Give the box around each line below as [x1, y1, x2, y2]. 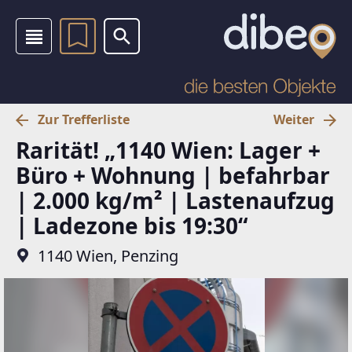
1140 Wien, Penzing [38, 244, 178, 266]
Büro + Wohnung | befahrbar [16, 159, 330, 190]
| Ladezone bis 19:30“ [16, 210, 247, 240]
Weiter [273, 111, 314, 128]
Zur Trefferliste [38, 111, 130, 128]
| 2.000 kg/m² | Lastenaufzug [16, 185, 335, 215]
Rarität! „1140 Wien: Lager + [16, 134, 321, 165]
